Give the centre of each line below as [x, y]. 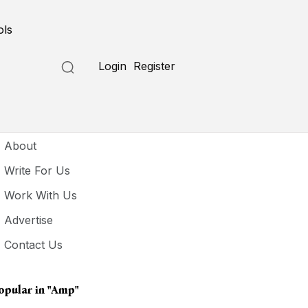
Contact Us [34, 245]
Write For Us [37, 170]
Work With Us [41, 195]
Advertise [29, 220]
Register [155, 66]
